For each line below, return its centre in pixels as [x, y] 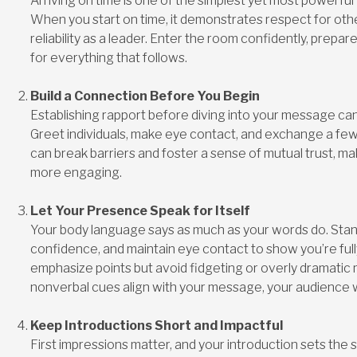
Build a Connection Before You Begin [145, 96]
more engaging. [76, 172]
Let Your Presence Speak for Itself [140, 210]
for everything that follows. [108, 57]
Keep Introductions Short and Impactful [156, 325]
